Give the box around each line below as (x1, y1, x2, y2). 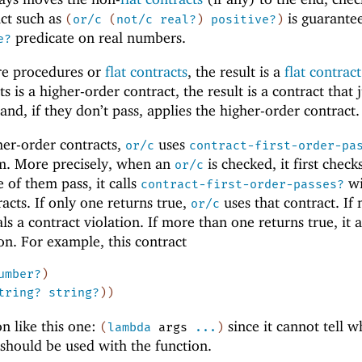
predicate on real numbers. (11, 29, 186, 47)
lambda (107, 320, 151, 335)
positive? (211, 12, 276, 27)
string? (48, 285, 99, 301)
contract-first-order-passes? (141, 176, 344, 192)
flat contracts (105, 62, 187, 80)
